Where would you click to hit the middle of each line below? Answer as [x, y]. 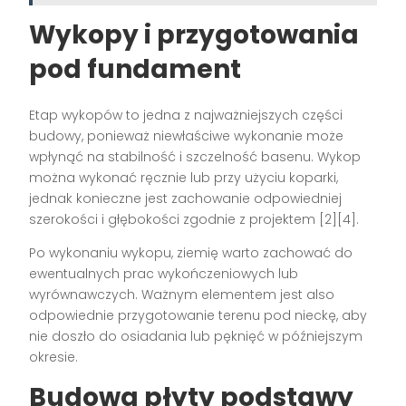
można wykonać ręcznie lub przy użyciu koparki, [184, 178]
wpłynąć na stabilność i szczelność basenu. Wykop [195, 157]
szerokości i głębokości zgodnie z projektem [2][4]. [194, 220]
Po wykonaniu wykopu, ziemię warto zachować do [191, 253]
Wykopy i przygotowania [194, 35]
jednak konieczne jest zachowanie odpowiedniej [186, 199]
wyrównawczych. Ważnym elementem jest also [182, 295]
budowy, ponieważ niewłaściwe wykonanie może [187, 136]
